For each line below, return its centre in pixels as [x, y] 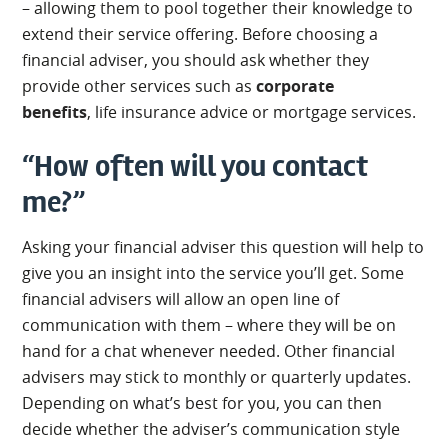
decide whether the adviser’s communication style [211, 428]
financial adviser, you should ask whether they [196, 59]
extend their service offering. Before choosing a [200, 33]
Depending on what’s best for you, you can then [202, 402]
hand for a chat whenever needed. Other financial [209, 350]
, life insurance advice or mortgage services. [252, 111]
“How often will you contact [195, 166]
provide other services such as [139, 85]
